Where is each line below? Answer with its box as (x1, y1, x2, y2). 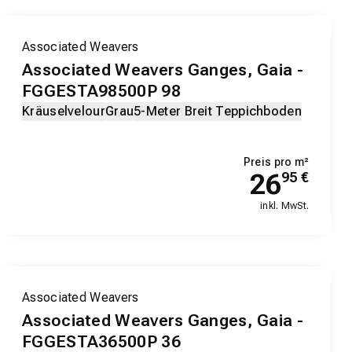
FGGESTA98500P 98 (22, 82, 181, 101)
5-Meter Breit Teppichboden (134, 104, 302, 119)
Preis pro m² (243, 156, 310, 169)
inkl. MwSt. (260, 200, 310, 212)
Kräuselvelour (22, 104, 105, 119)
